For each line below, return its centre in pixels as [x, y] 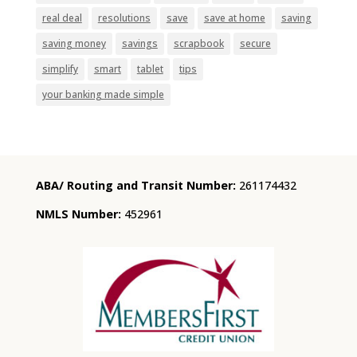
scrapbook [198, 43]
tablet [150, 69]
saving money [74, 43]
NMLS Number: [78, 214]
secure [255, 43]
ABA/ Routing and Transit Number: [135, 185]
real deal [62, 18]
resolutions [124, 18]
